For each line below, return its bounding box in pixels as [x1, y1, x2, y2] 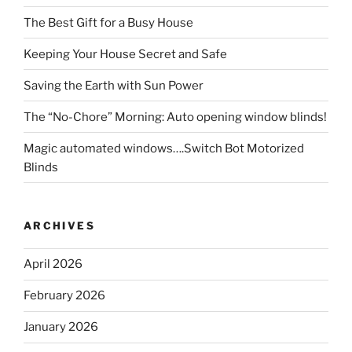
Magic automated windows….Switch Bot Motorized [24, 141, 304, 156]
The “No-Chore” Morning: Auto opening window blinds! [24, 109, 327, 124]
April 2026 [24, 257, 82, 272]
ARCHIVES [24, 219, 95, 233]
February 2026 [24, 288, 105, 303]
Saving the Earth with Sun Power [24, 78, 203, 93]
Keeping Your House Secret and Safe [24, 46, 227, 61]
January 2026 [24, 320, 98, 335]
